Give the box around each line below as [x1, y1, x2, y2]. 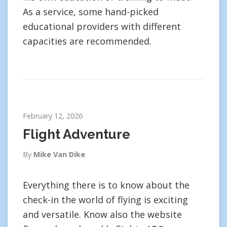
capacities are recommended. [23, 35, 152, 47]
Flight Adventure [23, 127, 130, 142]
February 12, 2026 [23, 111, 83, 121]
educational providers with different [23, 20, 181, 32]
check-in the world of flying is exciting [23, 194, 188, 206]
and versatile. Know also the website [23, 208, 182, 220]
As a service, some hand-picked [23, 6, 159, 18]
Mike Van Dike [33, 149, 85, 159]
